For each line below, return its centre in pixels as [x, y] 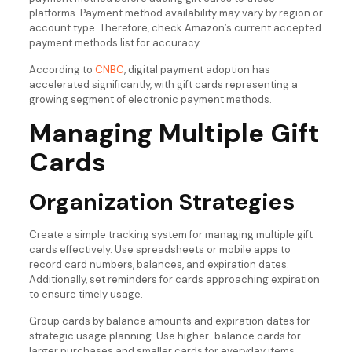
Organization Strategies [161, 202]
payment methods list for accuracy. [115, 42]
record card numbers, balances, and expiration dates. [159, 264]
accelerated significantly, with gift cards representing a [163, 84]
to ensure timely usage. [86, 294]
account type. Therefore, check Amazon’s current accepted [175, 27]
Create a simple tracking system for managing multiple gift [170, 234]
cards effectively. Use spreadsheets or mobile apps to [159, 249]
